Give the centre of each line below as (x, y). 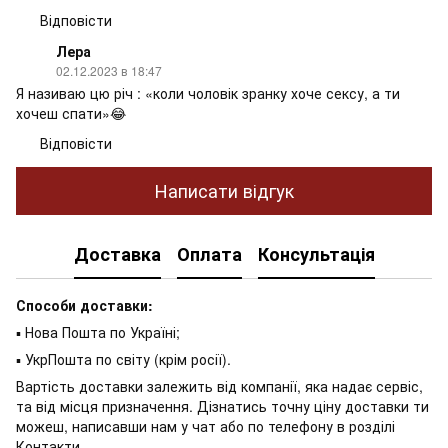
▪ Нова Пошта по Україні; (98, 331)
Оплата (209, 254)
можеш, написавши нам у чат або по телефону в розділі (205, 425)
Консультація (316, 254)
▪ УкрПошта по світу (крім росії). (123, 358)
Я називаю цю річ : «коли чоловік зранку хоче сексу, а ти (208, 92)
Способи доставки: (84, 304)
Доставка (117, 254)
